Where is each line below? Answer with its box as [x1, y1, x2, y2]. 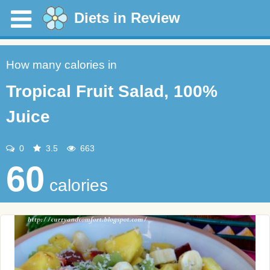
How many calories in [6, 58, 117, 71]
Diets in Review [74, 10, 180, 26]
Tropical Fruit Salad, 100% [6, 82, 218, 101]
